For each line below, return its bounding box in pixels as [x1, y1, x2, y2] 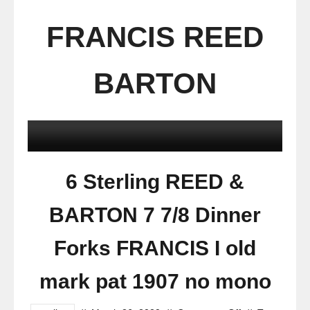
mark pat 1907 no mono [39, 270, 271, 293]
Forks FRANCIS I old [54, 237, 256, 259]
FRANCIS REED [46, 21, 264, 53]
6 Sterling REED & [66, 170, 244, 193]
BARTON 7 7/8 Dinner [49, 203, 261, 226]
